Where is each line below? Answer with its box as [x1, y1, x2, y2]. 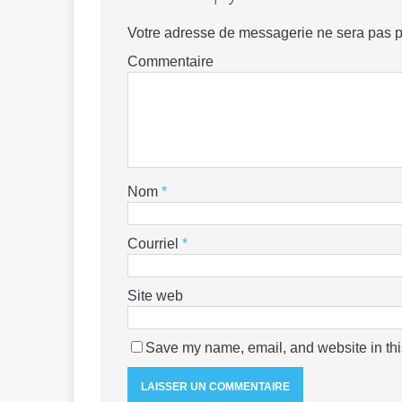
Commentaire [127, 54, 214, 70]
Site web [127, 288, 183, 304]
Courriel [127, 236, 182, 252]
